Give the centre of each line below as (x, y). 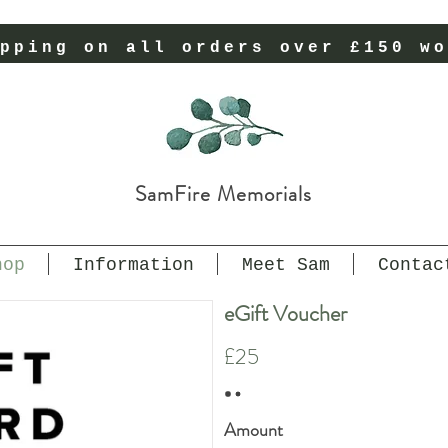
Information (133, 264)
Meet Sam (285, 264)
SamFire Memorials (223, 193)
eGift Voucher (285, 313)
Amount (253, 429)
